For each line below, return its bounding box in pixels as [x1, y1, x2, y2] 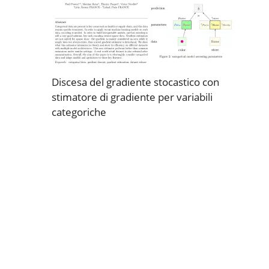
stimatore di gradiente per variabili [52, 90, 213, 104]
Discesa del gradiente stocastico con [52, 75, 219, 89]
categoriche [52, 105, 106, 119]
